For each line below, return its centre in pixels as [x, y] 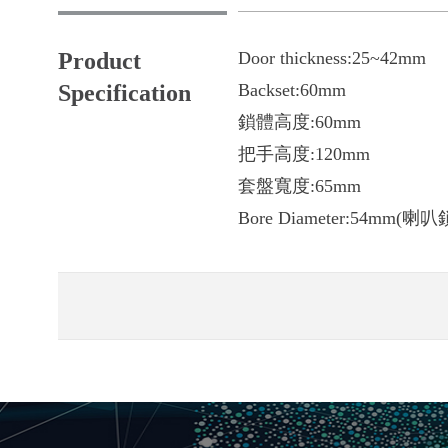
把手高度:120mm [304, 153]
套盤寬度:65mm [299, 185]
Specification [124, 92]
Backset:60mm [292, 89]
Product [99, 60]
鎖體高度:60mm [299, 121]
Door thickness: [295, 57]
